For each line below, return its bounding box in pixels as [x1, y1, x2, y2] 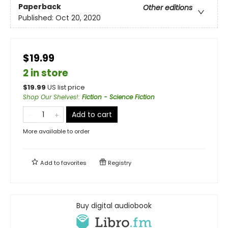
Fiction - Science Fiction [82, 92, 155, 101]
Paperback [18, 2, 61, 12]
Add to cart [72, 109, 112, 120]
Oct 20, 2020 [55, 13, 101, 23]
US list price [47, 82, 85, 92]
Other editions [143, 3, 192, 13]
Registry [106, 158, 131, 167]
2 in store [23, 66, 68, 80]
